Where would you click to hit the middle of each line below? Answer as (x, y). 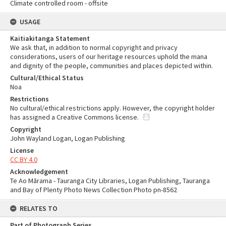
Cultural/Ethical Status (47, 78)
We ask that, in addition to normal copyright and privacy (94, 47)
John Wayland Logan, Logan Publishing (68, 138)
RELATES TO (39, 208)
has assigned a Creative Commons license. (75, 117)
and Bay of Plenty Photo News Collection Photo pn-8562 (94, 190)
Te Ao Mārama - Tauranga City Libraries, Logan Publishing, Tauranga (110, 181)
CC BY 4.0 (24, 159)
